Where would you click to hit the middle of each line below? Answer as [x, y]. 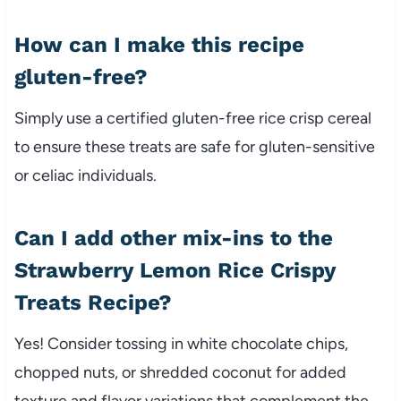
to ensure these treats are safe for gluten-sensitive [194, 146]
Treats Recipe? [93, 302]
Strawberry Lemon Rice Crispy [175, 270]
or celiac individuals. [85, 175]
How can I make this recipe [159, 44]
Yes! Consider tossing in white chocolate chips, [181, 343]
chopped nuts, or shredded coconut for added [180, 372]
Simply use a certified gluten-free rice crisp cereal [192, 118]
